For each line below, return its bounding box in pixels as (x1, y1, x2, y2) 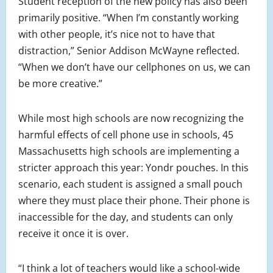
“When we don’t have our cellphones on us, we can (18, 60, 250, 74)
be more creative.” (18, 77, 102, 91)
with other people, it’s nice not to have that (18, 27, 215, 41)
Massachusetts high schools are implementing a (18, 144, 239, 158)
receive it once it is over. (18, 227, 131, 241)
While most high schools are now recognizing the (18, 112, 244, 126)
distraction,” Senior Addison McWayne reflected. (18, 44, 239, 58)
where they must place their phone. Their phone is (18, 194, 250, 208)
